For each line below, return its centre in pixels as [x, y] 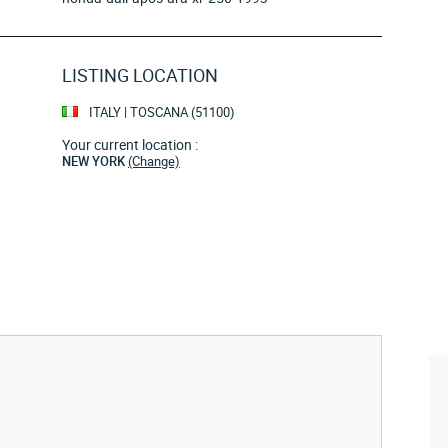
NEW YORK [95, 161]
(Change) [154, 161]
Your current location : [130, 144]
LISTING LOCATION [140, 75]
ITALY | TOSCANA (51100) [160, 112]
